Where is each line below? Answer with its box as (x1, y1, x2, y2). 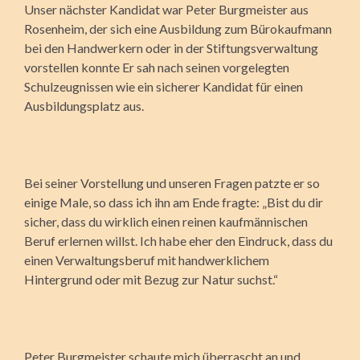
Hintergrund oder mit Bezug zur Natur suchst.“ (24, 271, 278, 287)
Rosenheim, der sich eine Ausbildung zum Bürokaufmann (24, 20, 332, 36)
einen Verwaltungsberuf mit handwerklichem (24, 252, 269, 268)
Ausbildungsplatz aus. (24, 97, 144, 113)
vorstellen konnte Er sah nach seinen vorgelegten (24, 59, 289, 75)
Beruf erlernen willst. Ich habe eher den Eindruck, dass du (24, 232, 333, 248)
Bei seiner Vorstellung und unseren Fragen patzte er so (24, 174, 320, 190)
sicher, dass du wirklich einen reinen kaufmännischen (24, 213, 308, 229)
